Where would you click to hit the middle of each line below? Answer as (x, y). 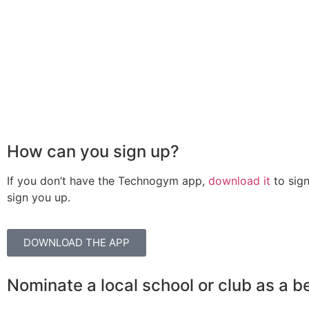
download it (239, 180)
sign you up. (39, 197)
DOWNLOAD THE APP (77, 242)
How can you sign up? (93, 151)
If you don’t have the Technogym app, (108, 180)
